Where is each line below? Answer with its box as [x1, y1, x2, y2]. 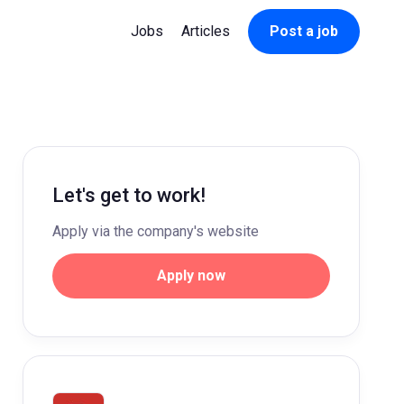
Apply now [157, 267, 226, 284]
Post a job [270, 23, 338, 40]
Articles [181, 23, 230, 40]
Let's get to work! [52, 184, 207, 207]
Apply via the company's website [52, 223, 260, 240]
